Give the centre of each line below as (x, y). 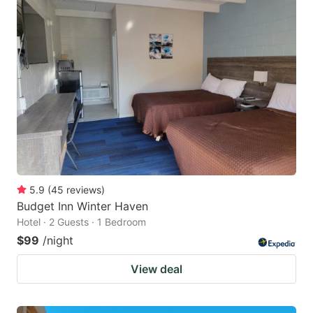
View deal (156, 269)
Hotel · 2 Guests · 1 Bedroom (81, 222)
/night (58, 241)
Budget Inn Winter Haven (82, 206)
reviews (84, 190)
